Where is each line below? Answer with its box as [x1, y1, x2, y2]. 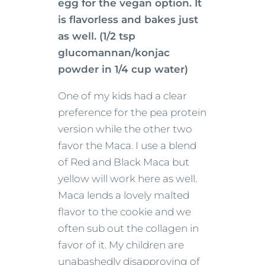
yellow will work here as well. [58, 173, 197, 185]
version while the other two [58, 123, 192, 135]
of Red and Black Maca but [58, 156, 189, 169]
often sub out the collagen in [58, 222, 199, 235]
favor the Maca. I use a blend [58, 140, 196, 152]
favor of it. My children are [58, 239, 184, 251]
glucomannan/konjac [58, 47, 170, 59]
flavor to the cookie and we [58, 206, 191, 218]
